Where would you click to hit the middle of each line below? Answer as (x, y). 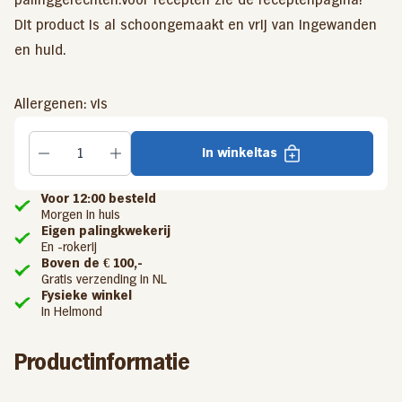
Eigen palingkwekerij (106, 231)
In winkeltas (239, 153)
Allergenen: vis (61, 103)
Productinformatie (102, 363)
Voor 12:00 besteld (99, 199)
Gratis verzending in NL (104, 280)
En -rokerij (70, 247)
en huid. (40, 49)
